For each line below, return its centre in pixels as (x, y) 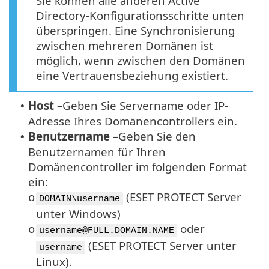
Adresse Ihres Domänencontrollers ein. (133, 121)
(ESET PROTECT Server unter (161, 246)
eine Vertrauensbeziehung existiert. (132, 76)
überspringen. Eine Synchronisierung (135, 31)
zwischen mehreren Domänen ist (125, 46)
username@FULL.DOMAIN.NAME (107, 231)
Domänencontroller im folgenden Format (138, 167)
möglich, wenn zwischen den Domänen (141, 61)
